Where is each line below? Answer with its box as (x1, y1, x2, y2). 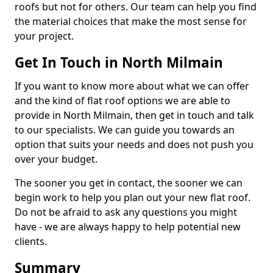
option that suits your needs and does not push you (15, 138, 253, 151)
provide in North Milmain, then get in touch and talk (15, 108, 254, 122)
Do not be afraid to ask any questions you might (15, 205, 237, 219)
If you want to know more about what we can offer (15, 79, 249, 93)
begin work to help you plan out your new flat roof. (15, 191, 250, 204)
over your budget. (15, 152, 97, 166)
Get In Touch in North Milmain (15, 53, 223, 72)
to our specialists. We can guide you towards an (15, 123, 235, 136)
